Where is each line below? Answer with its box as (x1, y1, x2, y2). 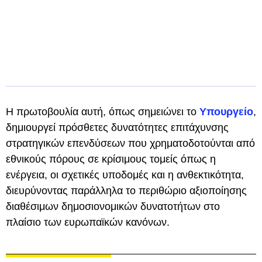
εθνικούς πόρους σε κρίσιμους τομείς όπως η (6, 153, 216, 165)
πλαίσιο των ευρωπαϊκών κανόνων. (6, 216, 173, 228)
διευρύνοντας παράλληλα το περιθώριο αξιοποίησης (6, 185, 247, 196)
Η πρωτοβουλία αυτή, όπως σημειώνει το (6, 106, 199, 118)
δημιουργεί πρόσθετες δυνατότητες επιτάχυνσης (6, 122, 229, 133)
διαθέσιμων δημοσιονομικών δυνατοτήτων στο (6, 201, 220, 212)
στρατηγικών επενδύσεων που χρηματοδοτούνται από (6, 137, 255, 149)
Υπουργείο (199, 106, 253, 118)
